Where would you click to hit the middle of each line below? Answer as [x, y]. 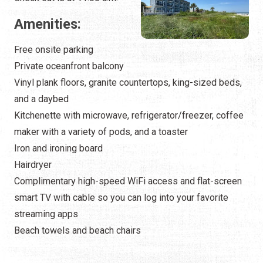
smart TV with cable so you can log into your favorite [121, 198]
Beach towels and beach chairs [77, 231]
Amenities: [48, 24]
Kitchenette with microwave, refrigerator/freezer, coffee [129, 116]
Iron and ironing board [58, 149]
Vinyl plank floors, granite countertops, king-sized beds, [128, 83]
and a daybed [41, 99]
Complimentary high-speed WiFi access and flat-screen [128, 181]
